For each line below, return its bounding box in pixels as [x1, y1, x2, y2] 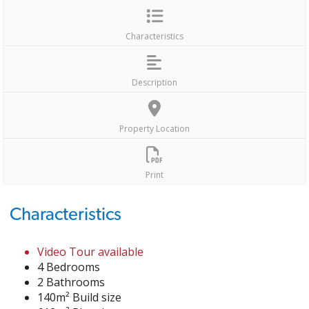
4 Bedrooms [37, 259, 101, 275]
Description [131, 77, 177, 88]
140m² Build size [37, 290, 122, 305]
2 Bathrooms [37, 275, 106, 290]
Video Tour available [37, 244, 144, 259]
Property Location [119, 123, 190, 134]
